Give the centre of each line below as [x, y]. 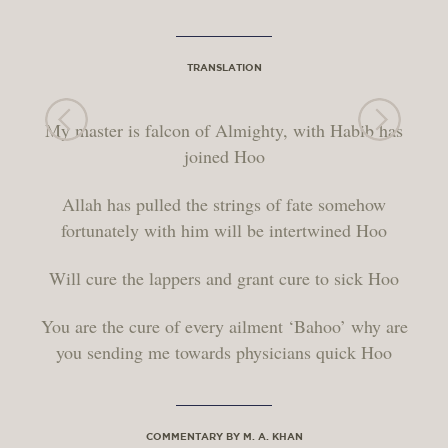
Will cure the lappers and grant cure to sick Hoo [224, 278]
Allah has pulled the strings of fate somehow [224, 204]
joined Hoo [224, 156]
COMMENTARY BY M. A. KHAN [224, 436]
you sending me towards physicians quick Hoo [224, 352]
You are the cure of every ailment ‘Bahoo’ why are [224, 326]
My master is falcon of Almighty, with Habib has [224, 130]
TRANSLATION [224, 67]
